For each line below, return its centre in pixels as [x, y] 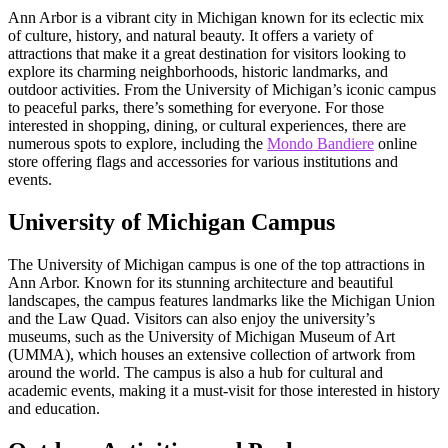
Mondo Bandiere [320, 143]
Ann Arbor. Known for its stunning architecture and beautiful [200, 282]
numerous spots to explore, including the [137, 143]
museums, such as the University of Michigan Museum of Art [201, 336]
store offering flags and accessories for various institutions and [203, 161]
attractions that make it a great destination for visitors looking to [207, 53]
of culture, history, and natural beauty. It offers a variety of [190, 35]
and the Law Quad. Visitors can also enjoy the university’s [191, 318]
